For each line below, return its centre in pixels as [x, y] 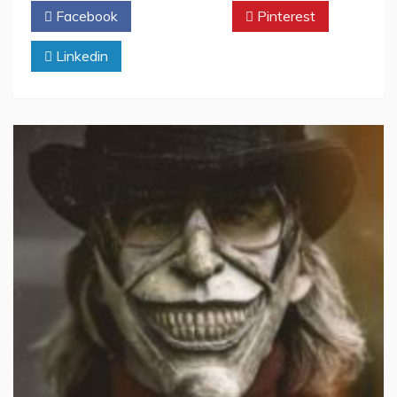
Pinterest [284, 16]
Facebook [85, 16]
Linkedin [80, 55]
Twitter [186, 16]
